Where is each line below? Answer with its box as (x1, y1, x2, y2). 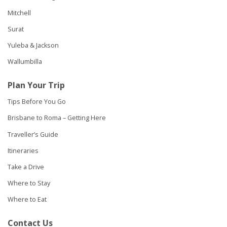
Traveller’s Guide (8, 130, 58, 139)
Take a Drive (8, 162, 44, 171)
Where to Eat (8, 195, 47, 204)
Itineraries (8, 146, 39, 155)
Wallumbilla (8, 57, 42, 66)
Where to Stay (8, 179, 50, 188)
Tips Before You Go (8, 97, 66, 106)
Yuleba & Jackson (8, 41, 59, 50)
